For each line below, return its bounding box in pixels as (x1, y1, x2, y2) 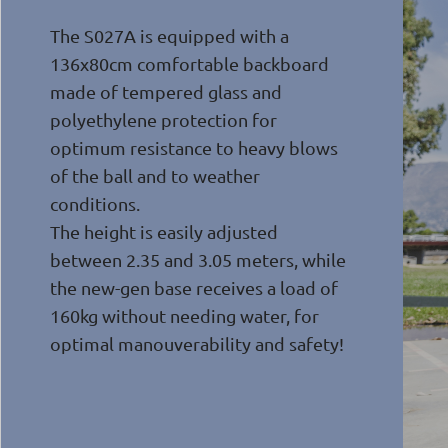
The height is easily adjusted (50, 221, 278, 242)
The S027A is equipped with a (50, 25, 289, 46)
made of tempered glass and (50, 81, 282, 102)
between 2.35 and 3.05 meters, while (50, 249, 346, 270)
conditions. (50, 193, 140, 214)
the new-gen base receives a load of (50, 277, 338, 298)
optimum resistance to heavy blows (50, 137, 338, 158)
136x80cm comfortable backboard (50, 53, 329, 74)
